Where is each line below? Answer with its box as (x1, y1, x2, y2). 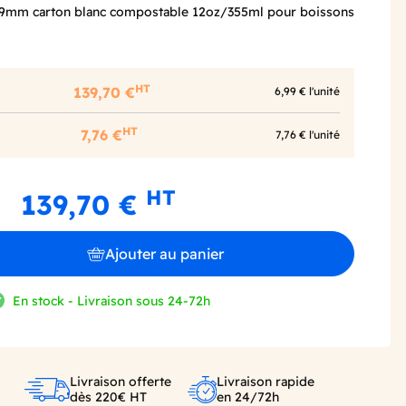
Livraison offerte (70, 372, 172, 390)
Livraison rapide (216, 372, 314, 390)
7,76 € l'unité (275, 127, 340, 141)
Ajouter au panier (104, 245, 224, 264)
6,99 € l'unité (275, 84, 340, 99)
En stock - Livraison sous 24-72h (13, 292, 211, 309)
